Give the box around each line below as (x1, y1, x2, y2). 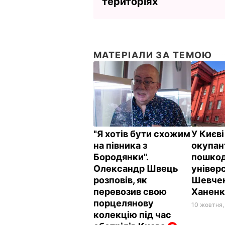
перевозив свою (93, 186, 167, 197)
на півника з (93, 140, 147, 151)
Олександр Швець (93, 163, 178, 174)
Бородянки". (93, 151, 148, 162)
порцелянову (93, 197, 154, 208)
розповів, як (93, 174, 147, 185)
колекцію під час (93, 209, 171, 220)
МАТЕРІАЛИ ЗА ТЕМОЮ (93, 49, 212, 60)
